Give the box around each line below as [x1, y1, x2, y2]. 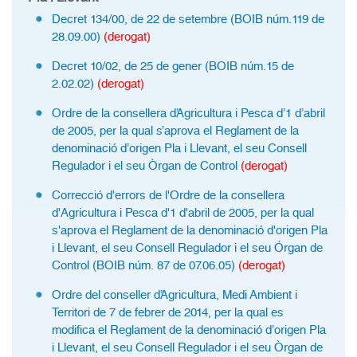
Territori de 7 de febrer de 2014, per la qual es [52, 305, 284, 320]
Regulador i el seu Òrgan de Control [52, 159, 241, 173]
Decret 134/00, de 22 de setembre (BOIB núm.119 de [52, 12, 324, 26]
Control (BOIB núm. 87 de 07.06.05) [52, 258, 238, 273]
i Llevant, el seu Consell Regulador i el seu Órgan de [52, 241, 323, 255]
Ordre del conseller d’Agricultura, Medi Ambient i [52, 288, 297, 302]
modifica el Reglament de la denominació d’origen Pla [52, 323, 326, 337]
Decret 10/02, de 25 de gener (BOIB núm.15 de [52, 59, 294, 73]
